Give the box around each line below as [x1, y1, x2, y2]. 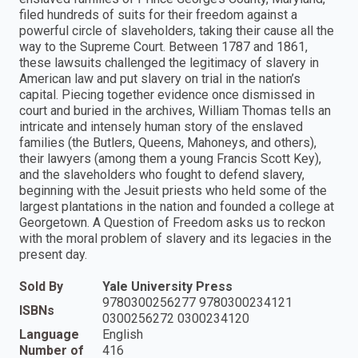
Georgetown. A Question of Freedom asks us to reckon [19, 214, 325, 230]
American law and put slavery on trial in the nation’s [19, 70, 300, 86]
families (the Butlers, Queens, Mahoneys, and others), [19, 134, 316, 150]
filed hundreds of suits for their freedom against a [19, 6, 297, 22]
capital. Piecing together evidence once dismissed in [19, 86, 315, 102]
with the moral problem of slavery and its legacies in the [19, 230, 332, 246]
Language [19, 326, 79, 342]
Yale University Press [102, 278, 233, 294]
